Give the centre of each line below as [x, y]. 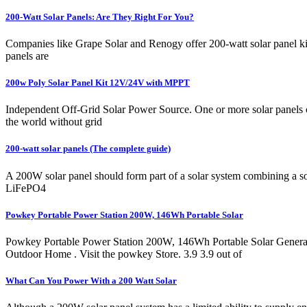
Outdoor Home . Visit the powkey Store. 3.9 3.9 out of [124, 254]
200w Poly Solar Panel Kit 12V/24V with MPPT [98, 83]
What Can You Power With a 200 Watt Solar [91, 281]
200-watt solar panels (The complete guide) [88, 149]
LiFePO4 [26, 188]
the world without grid [54, 122]
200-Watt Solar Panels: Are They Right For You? [100, 16]
